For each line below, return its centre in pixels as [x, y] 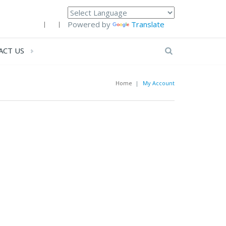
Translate [148, 24]
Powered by [90, 24]
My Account [159, 83]
